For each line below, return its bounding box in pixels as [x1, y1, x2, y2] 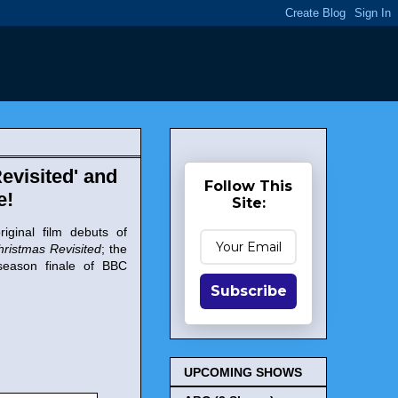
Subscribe [210, 283, 287, 299]
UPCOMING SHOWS [184, 365, 302, 380]
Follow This [204, 178, 292, 195]
